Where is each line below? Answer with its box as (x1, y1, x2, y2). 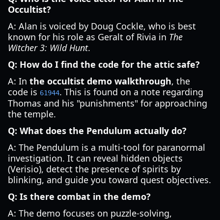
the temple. (8, 108, 56, 120)
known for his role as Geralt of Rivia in (8, 31, 169, 43)
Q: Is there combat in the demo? (8, 191, 151, 202)
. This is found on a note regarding (59, 86, 203, 98)
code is (8, 86, 40, 98)
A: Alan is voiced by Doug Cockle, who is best (8, 20, 196, 32)
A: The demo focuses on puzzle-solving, (8, 207, 172, 219)
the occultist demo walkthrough (29, 75, 171, 87)
